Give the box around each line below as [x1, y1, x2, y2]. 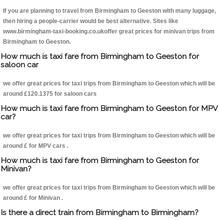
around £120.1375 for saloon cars [3, 90, 97, 98]
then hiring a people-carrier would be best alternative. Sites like [3, 18, 178, 25]
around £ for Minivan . [3, 194, 63, 202]
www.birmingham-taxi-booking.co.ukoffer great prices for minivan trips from [3, 28, 215, 35]
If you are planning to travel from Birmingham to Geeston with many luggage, [3, 7, 216, 15]
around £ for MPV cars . [3, 142, 68, 150]
